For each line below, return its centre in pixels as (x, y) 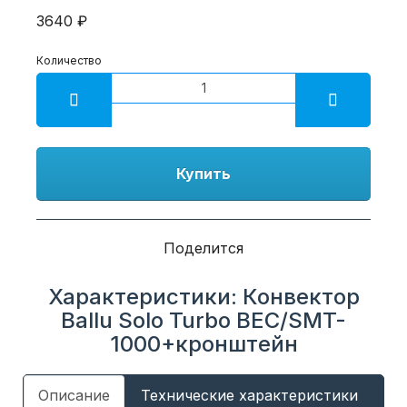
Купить (203, 173)
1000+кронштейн (203, 343)
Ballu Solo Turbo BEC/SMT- (203, 320)
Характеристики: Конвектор (203, 296)
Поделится (203, 248)
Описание (74, 395)
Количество (69, 60)
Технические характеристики (249, 395)
